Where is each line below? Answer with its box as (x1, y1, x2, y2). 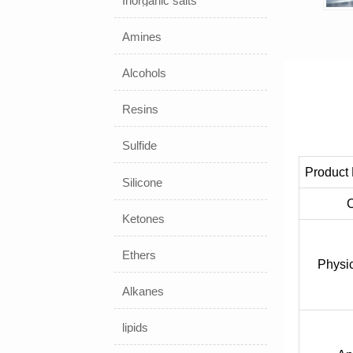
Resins (122, 102, 159, 117)
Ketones (122, 211, 165, 225)
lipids (122, 321, 149, 335)
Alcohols (122, 66, 167, 80)
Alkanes (122, 284, 165, 298)
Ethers (122, 247, 157, 262)
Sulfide (122, 139, 158, 153)
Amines (122, 30, 162, 44)
